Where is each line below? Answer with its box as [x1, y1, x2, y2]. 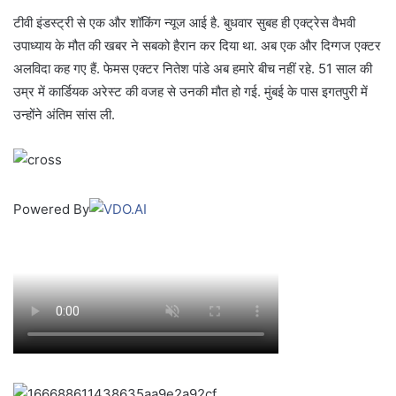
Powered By [13, 201, 89, 218]
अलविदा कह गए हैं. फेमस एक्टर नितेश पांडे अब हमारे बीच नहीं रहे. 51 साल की [13, 60, 372, 78]
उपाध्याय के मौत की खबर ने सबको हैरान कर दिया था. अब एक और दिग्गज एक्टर [13, 37, 381, 55]
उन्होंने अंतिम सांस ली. [13, 106, 115, 124]
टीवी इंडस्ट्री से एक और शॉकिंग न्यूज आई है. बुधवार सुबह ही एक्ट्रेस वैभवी [13, 14, 355, 32]
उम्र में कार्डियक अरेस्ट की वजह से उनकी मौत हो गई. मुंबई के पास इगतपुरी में [13, 83, 368, 101]
